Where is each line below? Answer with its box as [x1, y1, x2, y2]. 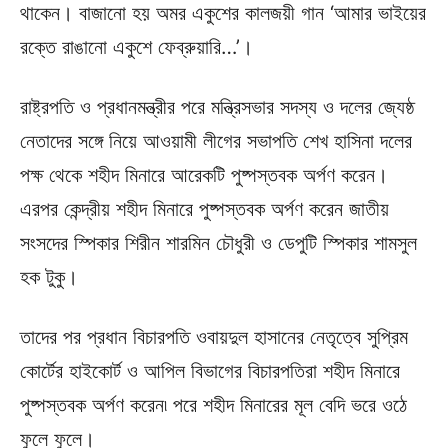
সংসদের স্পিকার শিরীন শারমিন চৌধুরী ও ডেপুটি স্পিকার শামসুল [20, 230, 417, 255]
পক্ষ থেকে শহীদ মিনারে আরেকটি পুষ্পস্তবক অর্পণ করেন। [20, 162, 388, 187]
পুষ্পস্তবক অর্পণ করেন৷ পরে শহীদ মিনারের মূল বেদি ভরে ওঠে [20, 392, 407, 417]
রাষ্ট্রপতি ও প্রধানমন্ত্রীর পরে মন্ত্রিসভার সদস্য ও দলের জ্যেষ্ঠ [20, 94, 415, 119]
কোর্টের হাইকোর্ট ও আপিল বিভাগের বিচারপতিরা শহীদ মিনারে [20, 358, 400, 383]
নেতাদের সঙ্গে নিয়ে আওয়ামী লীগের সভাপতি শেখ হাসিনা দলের [20, 128, 412, 153]
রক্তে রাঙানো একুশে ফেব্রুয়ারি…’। [20, 34, 253, 59]
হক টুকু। [20, 264, 78, 289]
